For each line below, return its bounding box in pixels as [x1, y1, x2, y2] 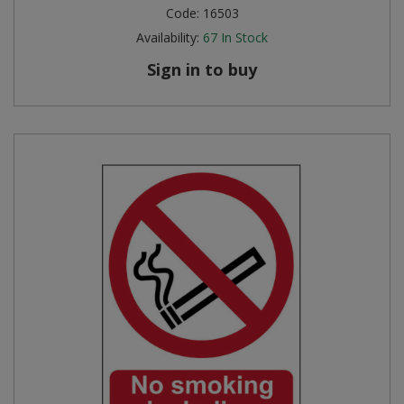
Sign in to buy [147, 58, 257, 80]
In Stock [221, 28, 268, 46]
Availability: [136, 28, 199, 46]
